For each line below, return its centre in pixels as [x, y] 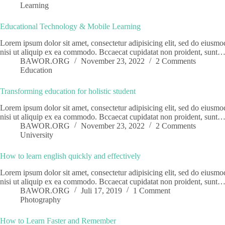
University [37, 135]
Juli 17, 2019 [101, 190]
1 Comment [152, 190]
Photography [40, 199]
